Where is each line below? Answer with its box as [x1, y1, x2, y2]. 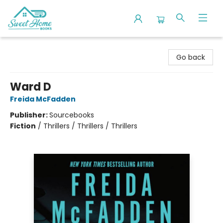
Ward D [10, 79, 51, 95]
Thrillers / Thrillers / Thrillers [43, 121, 137, 131]
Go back [176, 52, 205, 62]
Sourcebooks [49, 110, 94, 120]
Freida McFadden [10, 94, 76, 104]
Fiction [10, 121, 36, 131]
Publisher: [10, 110, 49, 120]
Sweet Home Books [7, 41, 74, 51]
